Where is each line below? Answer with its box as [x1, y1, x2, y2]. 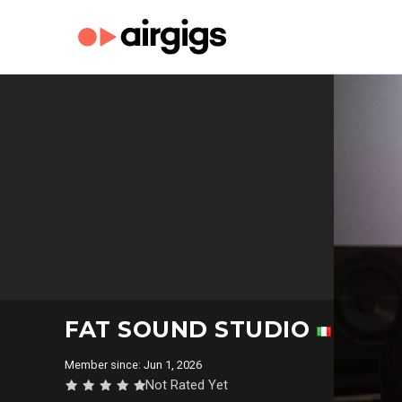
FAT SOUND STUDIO [65, 316, 317, 343]
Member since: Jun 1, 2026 [65, 358, 207, 371]
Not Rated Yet [145, 377, 228, 393]
